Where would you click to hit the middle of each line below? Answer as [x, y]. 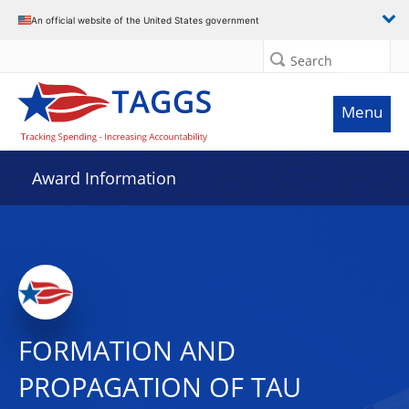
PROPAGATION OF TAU [160, 387]
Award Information [104, 178]
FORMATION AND [127, 351]
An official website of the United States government [145, 20]
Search [311, 61]
